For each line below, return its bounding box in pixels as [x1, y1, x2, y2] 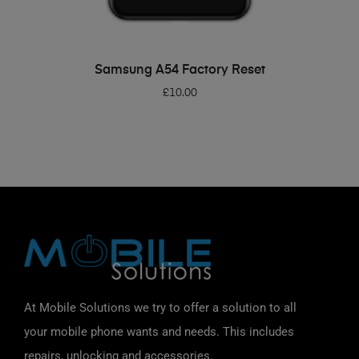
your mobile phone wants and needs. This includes [24, 324, 294, 339]
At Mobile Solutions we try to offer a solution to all [24, 300, 296, 315]
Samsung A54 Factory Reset [94, 64, 265, 78]
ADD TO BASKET [143, 59, 226, 71]
